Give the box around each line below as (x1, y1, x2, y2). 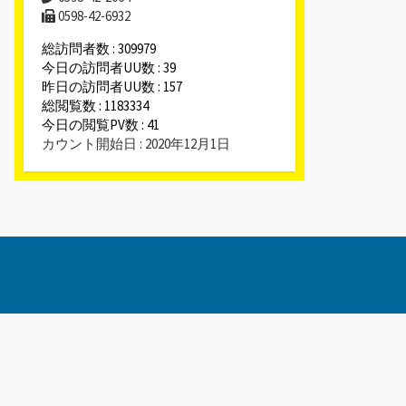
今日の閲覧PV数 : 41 (42, 115, 159, 133)
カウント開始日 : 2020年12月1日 (42, 134, 230, 152)
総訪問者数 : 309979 (42, 39, 156, 57)
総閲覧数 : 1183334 (42, 96, 149, 114)
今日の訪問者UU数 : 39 (42, 58, 176, 76)
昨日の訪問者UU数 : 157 (42, 77, 182, 95)
